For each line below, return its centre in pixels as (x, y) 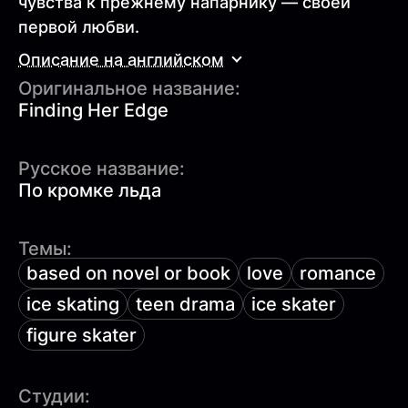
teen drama (185, 305)
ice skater (294, 305)
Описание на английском (121, 59)
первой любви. (79, 27)
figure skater (82, 336)
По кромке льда (90, 191)
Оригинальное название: (129, 89)
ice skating (73, 305)
